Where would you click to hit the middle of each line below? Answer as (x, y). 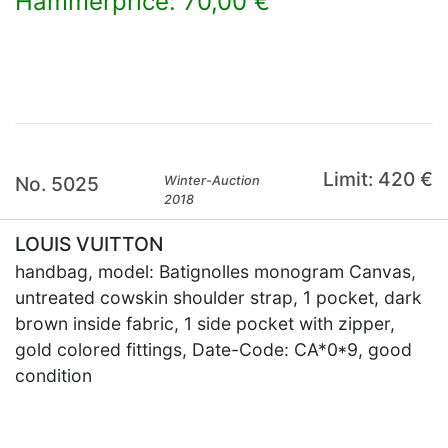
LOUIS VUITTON (89, 244)
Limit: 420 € (377, 179)
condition (53, 375)
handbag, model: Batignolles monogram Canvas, (215, 271)
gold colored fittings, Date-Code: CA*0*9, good (213, 349)
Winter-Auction (212, 180)
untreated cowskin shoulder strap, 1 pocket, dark (218, 297)
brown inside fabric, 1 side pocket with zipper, (205, 323)
